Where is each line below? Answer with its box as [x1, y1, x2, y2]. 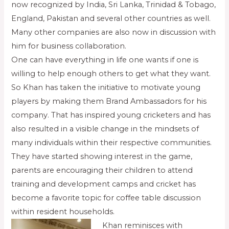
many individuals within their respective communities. [11, 138, 212, 148]
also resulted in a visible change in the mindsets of [11, 124, 199, 134]
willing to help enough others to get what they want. [11, 69, 211, 79]
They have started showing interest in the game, [11, 152, 193, 162]
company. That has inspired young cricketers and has [11, 110, 211, 120]
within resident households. [11, 207, 115, 217]
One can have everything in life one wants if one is [11, 55, 199, 65]
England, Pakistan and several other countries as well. [11, 14, 211, 24]
